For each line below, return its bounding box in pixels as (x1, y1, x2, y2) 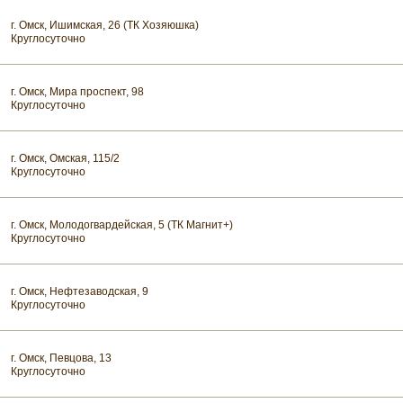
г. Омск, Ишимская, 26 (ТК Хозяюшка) (11, 19, 199, 32)
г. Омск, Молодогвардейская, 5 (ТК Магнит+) (11, 219, 233, 232)
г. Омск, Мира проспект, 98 (11, 85, 144, 99)
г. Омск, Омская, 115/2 (11, 152, 120, 166)
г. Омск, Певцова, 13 (11, 352, 112, 365)
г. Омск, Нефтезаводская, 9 (11, 285, 148, 299)
